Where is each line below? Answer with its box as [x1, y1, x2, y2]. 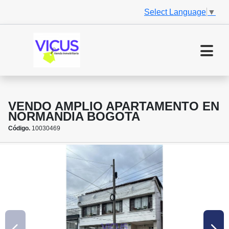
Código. [8, 125, 30, 132]
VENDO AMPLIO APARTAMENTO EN [8, 99, 219, 113]
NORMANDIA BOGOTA [8, 109, 140, 124]
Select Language [144, 7, 206, 16]
